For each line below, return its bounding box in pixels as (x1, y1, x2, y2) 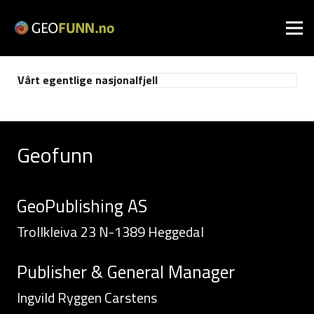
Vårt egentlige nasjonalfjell (18, 71, 158, 88)
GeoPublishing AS (17, 193, 147, 219)
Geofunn (17, 139, 93, 171)
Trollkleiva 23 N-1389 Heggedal (17, 221, 204, 243)
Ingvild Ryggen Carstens (17, 287, 157, 308)
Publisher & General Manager (17, 259, 235, 285)
